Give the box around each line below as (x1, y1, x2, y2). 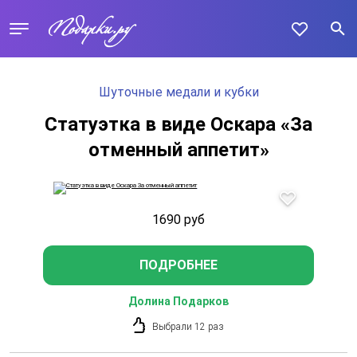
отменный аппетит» (88, 139, 269, 161)
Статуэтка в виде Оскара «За (45, 113, 312, 135)
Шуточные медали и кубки (98, 84, 259, 100)
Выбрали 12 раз (152, 320, 224, 332)
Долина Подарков (128, 295, 229, 308)
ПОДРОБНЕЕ (139, 257, 218, 273)
